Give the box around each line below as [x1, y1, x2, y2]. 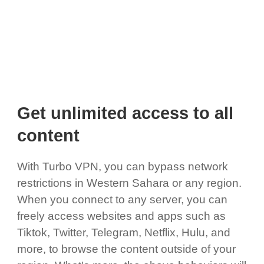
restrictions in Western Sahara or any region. [16, 176, 242, 189]
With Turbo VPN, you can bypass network [16, 160, 228, 173]
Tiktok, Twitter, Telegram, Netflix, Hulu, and [16, 226, 230, 239]
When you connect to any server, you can [16, 193, 227, 206]
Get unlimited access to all [16, 104, 233, 123]
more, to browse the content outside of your [16, 242, 236, 255]
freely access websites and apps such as [16, 209, 226, 222]
